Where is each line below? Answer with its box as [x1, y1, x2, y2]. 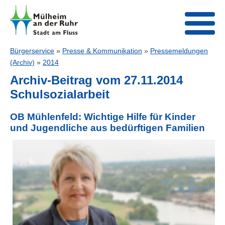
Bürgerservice [10, 47, 54, 55]
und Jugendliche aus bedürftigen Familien [10, 123, 205, 133]
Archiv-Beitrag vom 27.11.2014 [10, 73, 183, 87]
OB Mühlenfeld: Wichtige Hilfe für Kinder [10, 111, 195, 122]
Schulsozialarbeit [10, 87, 109, 101]
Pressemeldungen [150, 47, 208, 55]
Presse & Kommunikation [62, 47, 142, 55]
